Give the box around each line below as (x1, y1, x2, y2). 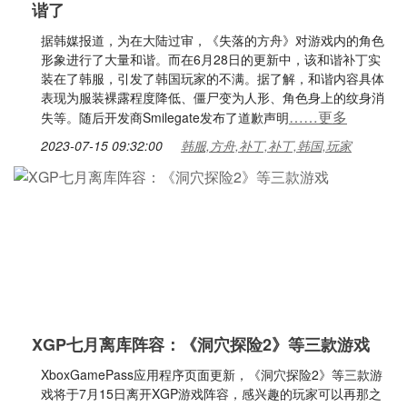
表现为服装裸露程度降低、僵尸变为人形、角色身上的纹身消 (41, 88, 384, 106)
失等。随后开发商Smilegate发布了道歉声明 (41, 108, 289, 126)
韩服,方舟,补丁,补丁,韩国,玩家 (181, 136, 352, 154)
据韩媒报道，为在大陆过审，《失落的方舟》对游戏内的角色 (41, 31, 384, 49)
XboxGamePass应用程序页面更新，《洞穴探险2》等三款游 (41, 365, 382, 383)
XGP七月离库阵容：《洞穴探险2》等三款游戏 (32, 333, 370, 356)
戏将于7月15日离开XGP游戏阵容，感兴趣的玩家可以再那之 (41, 384, 382, 402)
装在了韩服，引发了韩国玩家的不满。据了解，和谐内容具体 (41, 69, 384, 87)
